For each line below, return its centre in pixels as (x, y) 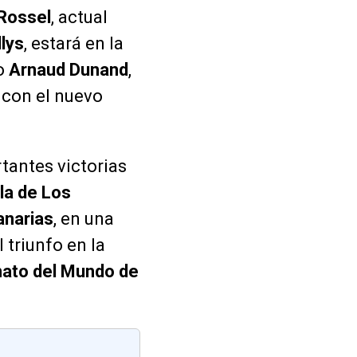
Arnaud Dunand (69, 69)
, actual (79, 17)
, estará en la (74, 43)
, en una (84, 218)
